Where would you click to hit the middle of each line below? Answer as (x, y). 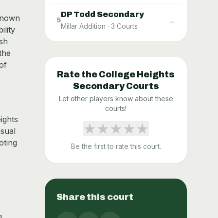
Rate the (78, 75)
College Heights (137, 75)
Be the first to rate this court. (116, 146)
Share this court (95, 197)
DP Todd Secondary (102, 15)
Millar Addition (83, 26)
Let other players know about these (116, 99)
